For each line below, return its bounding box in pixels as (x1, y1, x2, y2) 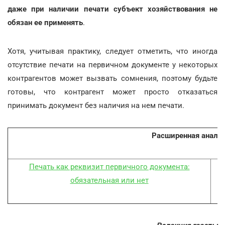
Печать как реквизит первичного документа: (29, 162, 190, 171)
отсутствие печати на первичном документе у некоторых (8, 60, 217, 69)
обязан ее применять (8, 18, 83, 27)
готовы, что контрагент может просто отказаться (8, 87, 217, 96)
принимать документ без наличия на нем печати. (8, 101, 184, 110)
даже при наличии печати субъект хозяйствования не (8, 5, 217, 14)
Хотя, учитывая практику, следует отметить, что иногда (8, 47, 217, 56)
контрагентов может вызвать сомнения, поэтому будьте (8, 74, 217, 83)
